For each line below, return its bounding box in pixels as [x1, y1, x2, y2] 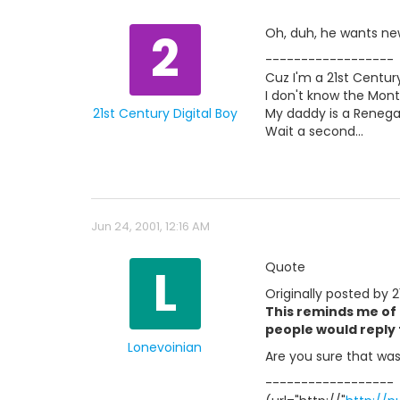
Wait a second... [265, 122, 363, 140]
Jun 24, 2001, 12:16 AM [91, 218, 210, 235]
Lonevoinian [128, 338, 202, 356]
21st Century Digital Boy [92, 104, 237, 122]
